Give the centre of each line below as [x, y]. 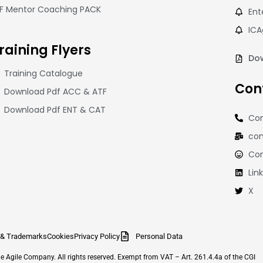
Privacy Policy [97, 237]
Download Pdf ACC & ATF [56, 92]
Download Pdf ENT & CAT [55, 110]
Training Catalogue [44, 74]
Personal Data [159, 237]
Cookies [61, 237]
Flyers [71, 50]
